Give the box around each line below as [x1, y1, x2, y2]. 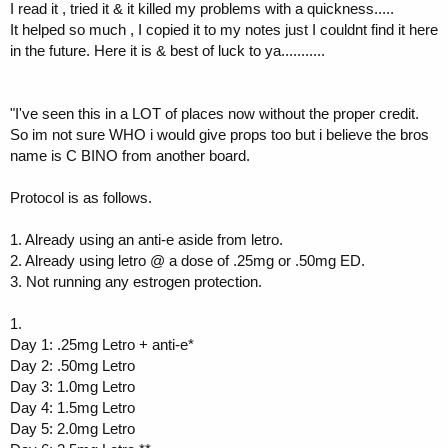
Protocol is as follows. [10, 188, 152, 206]
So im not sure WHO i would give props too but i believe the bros [10, 125, 429, 143]
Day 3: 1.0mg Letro [10, 377, 135, 395]
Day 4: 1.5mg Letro [10, 398, 135, 416]
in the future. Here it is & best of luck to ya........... [10, 41, 325, 59]
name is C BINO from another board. [10, 146, 250, 164]
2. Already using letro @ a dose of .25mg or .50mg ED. [10, 251, 365, 269]
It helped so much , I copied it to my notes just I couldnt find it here [10, 20, 438, 38]
